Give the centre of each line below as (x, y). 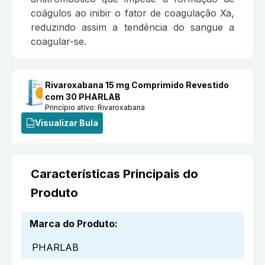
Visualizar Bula (67, 123)
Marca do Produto (72, 224)
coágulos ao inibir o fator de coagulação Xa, (132, 13)
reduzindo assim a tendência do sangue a (132, 28)
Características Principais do (114, 174)
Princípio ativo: (72, 108)
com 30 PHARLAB (83, 97)
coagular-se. (59, 42)
